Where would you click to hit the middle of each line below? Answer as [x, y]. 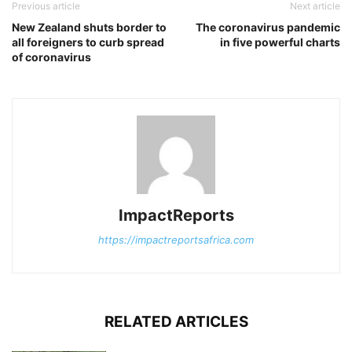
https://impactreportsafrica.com [176, 240]
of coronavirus [51, 57]
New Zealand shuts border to [89, 27]
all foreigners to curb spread [88, 42]
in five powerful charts [280, 42]
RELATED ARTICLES [176, 322]
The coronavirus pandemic [268, 27]
